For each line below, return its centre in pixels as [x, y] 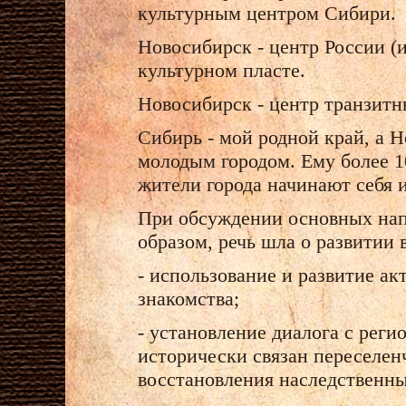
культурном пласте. [222, 70]
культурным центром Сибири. [267, 13]
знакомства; [188, 299]
